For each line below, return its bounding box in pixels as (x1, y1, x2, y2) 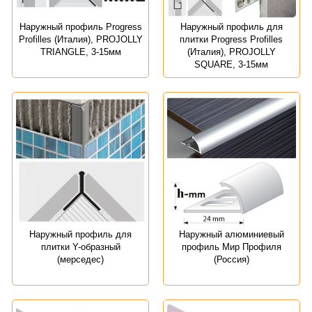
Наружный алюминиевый (178, 228, 284, 240)
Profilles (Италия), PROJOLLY (18, 34, 143, 45)
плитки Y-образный (40, 241, 120, 252)
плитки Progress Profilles (180, 34, 283, 45)
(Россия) (213, 253, 249, 265)
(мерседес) (57, 253, 104, 265)
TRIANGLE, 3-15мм (40, 47, 121, 58)
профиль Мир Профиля (181, 241, 281, 252)
